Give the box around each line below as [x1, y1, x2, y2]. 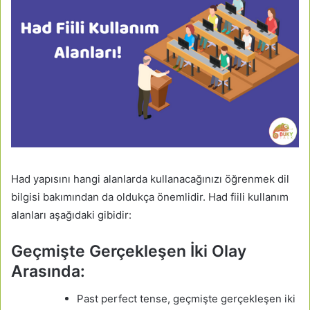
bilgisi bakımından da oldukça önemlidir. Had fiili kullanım [11, 190, 289, 204]
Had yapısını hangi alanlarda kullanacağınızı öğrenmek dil [11, 172, 289, 186]
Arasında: [11, 262, 85, 282]
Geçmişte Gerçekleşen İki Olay [11, 241, 246, 262]
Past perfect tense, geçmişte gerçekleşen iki [77, 291, 295, 305]
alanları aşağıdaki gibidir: [11, 208, 131, 222]
